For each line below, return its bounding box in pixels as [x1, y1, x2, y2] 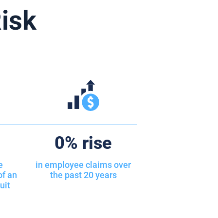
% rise [65, 133, 112, 153]
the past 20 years [50, 170, 117, 180]
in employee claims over [36, 160, 131, 170]
